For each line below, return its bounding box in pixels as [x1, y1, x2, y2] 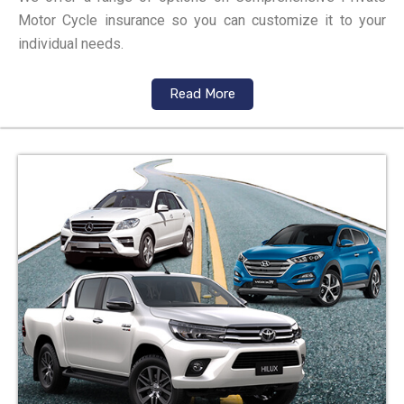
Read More [169, 85, 235, 102]
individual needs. [18, 34, 124, 52]
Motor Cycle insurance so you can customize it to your [18, 11, 386, 29]
